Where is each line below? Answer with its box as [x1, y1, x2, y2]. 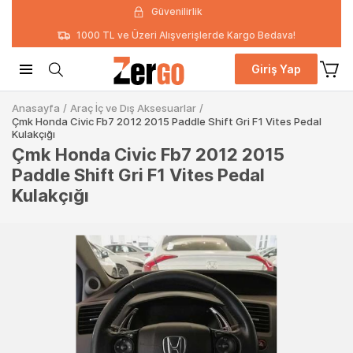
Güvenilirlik [150, 6, 203, 17]
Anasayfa [12, 102, 60, 114]
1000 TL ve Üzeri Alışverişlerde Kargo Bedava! [76, 29, 295, 41]
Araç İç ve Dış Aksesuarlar [70, 102, 196, 114]
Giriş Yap [251, 62, 301, 76]
